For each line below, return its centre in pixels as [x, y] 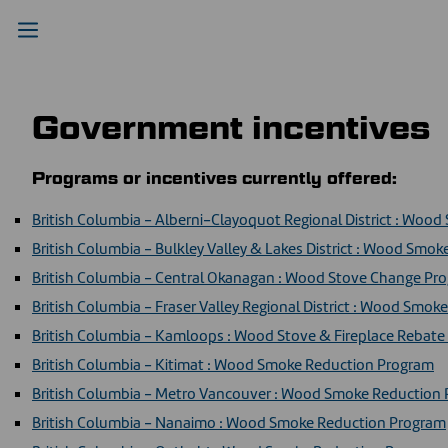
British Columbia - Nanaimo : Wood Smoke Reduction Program [239, 422]
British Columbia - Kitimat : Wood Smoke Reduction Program [233, 364]
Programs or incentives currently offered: [214, 178]
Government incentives [231, 128]
